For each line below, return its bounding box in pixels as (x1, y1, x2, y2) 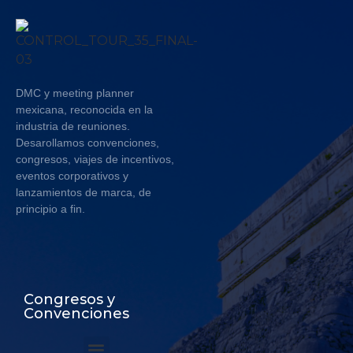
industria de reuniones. (16, 120, 130, 133)
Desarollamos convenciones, (16, 136, 159, 150)
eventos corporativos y (16, 169, 128, 183)
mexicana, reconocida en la (16, 103, 153, 117)
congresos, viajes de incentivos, (16, 153, 174, 166)
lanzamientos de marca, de (16, 186, 151, 199)
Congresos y (24, 290, 115, 308)
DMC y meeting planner (16, 87, 134, 100)
